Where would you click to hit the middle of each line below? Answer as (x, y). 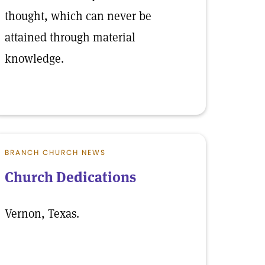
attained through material (70, 37)
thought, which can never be (78, 16)
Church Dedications (70, 177)
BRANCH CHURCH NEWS (55, 152)
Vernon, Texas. (42, 214)
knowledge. (34, 59)
